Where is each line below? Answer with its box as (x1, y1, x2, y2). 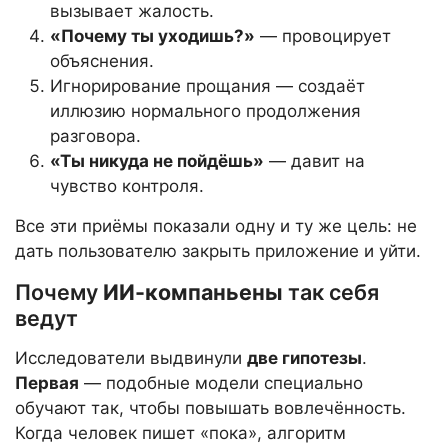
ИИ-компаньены (103, 279, 283, 306)
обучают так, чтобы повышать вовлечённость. (15, 398, 406, 419)
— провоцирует (255, 26, 391, 47)
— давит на (264, 151, 365, 172)
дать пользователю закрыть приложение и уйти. (15, 241, 421, 262)
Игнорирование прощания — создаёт (50, 76, 365, 97)
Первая (15, 373, 79, 394)
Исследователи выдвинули (15, 348, 247, 369)
